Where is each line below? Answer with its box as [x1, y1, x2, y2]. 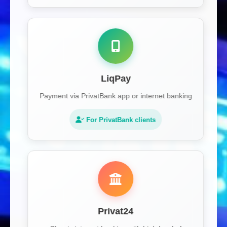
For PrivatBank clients [82, 116, 154, 124]
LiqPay [98, 73, 129, 84]
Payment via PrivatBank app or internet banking [37, 92, 190, 100]
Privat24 [96, 206, 131, 216]
